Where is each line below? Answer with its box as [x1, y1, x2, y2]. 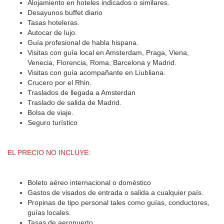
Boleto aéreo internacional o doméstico [27, 178, 151, 186]
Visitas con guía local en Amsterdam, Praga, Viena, [27, 48, 189, 56]
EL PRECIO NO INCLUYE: [7, 148, 90, 156]
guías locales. [27, 208, 71, 216]
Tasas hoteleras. [27, 18, 79, 26]
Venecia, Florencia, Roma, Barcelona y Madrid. [27, 58, 176, 66]
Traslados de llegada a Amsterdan [27, 88, 135, 96]
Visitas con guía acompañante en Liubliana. [27, 68, 165, 76]
